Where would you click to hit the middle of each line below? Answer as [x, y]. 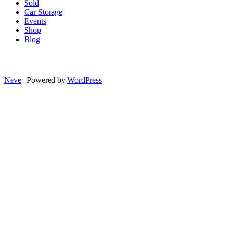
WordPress [85, 80]
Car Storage [43, 12]
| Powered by [44, 80]
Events [35, 21]
